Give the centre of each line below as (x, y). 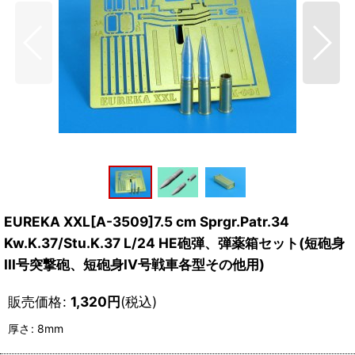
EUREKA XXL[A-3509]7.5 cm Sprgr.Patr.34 (147, 222)
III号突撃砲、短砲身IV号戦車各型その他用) (134, 265)
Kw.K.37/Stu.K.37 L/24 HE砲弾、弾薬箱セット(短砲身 (174, 243)
